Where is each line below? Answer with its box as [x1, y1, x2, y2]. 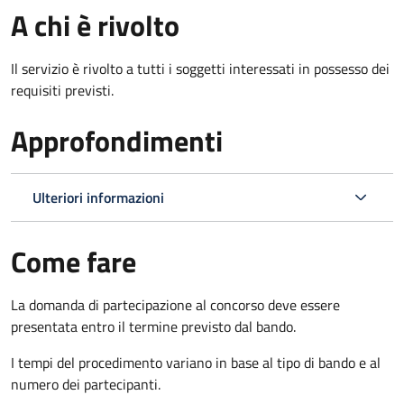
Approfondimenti [11, 118, 223, 162]
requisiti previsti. [11, 78, 114, 101]
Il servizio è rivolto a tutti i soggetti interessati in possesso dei [11, 57, 390, 79]
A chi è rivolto [11, 3, 179, 47]
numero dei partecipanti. [11, 372, 161, 395]
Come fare [11, 239, 136, 283]
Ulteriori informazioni [32, 186, 164, 208]
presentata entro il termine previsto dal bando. [11, 315, 296, 337]
